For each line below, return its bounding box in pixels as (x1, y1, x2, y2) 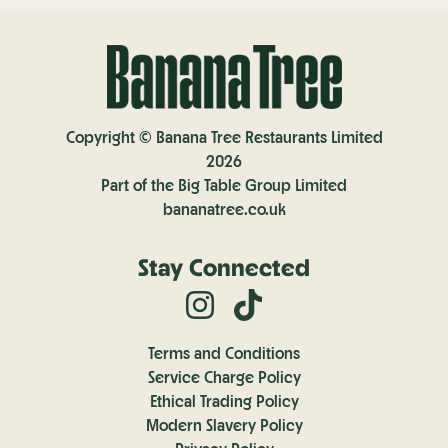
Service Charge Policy (147, 367, 301, 387)
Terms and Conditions (148, 343, 300, 363)
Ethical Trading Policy (149, 391, 299, 411)
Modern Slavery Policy (145, 415, 303, 435)
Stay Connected (138, 252, 310, 282)
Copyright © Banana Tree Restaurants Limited (65, 127, 383, 147)
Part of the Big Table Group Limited (101, 175, 347, 195)
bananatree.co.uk (162, 199, 286, 219)
